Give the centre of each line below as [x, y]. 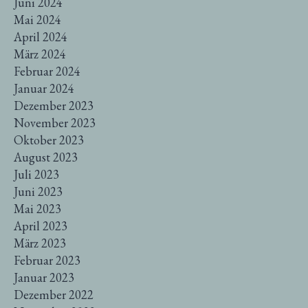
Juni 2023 [38, 191]
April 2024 [41, 36]
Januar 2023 [44, 277]
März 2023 [40, 243]
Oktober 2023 [49, 140]
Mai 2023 [37, 208]
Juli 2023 [36, 174]
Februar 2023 [47, 260]
